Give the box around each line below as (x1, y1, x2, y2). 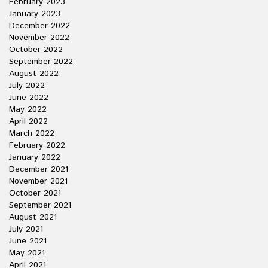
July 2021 (9, 223, 43, 235)
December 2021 (9, 163, 68, 175)
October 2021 (9, 187, 61, 199)
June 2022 (9, 92, 48, 103)
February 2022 (9, 139, 65, 151)
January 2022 (9, 151, 60, 163)
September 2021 (9, 199, 71, 211)
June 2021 (9, 235, 47, 247)
